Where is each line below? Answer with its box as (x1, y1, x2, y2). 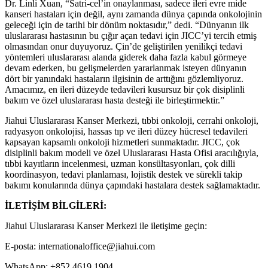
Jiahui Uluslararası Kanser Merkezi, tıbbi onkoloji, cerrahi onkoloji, (5, 115, 258, 126)
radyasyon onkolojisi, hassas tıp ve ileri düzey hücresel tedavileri (5, 126, 248, 137)
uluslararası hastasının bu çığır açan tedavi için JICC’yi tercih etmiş (5, 31, 257, 41)
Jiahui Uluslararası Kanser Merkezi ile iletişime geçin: (5, 221, 207, 232)
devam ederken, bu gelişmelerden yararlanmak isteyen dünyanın (5, 63, 246, 74)
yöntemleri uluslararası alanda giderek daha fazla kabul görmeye (5, 52, 246, 63)
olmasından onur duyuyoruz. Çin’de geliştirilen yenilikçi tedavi (5, 41, 242, 52)
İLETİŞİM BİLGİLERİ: (5, 200, 106, 211)
